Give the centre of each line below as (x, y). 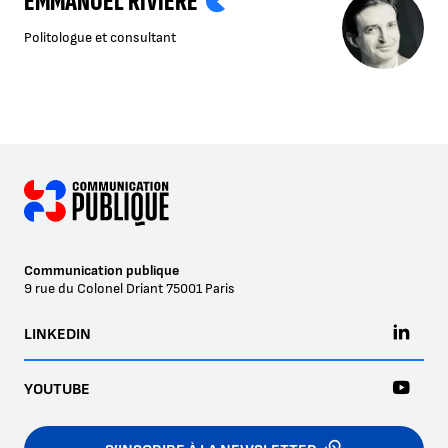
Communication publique (101, 271)
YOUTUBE (57, 390)
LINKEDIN (57, 335)
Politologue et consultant (100, 38)
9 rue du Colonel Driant (95, 289)
